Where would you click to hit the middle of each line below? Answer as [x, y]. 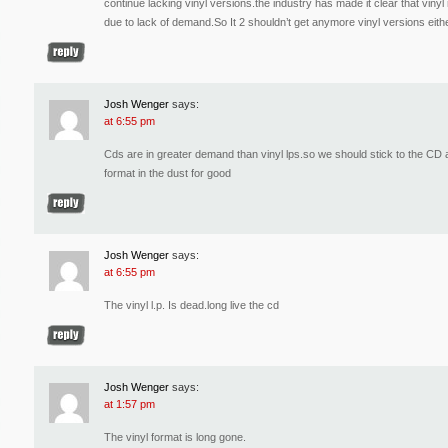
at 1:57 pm [129, 403]
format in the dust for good [167, 172]
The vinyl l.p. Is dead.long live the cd [191, 304]
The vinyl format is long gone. [175, 436]
